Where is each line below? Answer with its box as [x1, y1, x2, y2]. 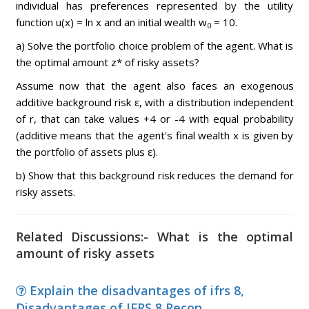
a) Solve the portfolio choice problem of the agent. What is [15, 39, 294, 52]
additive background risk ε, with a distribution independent [15, 95, 294, 109]
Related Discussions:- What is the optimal [15, 228, 294, 245]
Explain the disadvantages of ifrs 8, [29, 282, 244, 299]
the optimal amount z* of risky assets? [15, 55, 199, 69]
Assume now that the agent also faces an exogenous [15, 79, 294, 92]
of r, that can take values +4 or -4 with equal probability [15, 112, 294, 126]
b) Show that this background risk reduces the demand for [15, 168, 294, 182]
